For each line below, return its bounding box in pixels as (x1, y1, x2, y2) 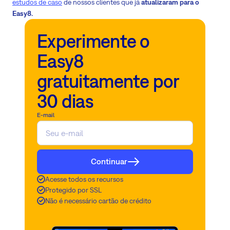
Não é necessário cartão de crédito (45, 196, 151, 205)
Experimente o (37, 30, 150, 52)
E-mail (37, 111, 54, 119)
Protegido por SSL (45, 185, 102, 194)
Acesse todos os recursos (45, 175, 123, 183)
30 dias (37, 90, 93, 112)
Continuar (90, 157, 127, 166)
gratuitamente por (37, 70, 179, 92)
